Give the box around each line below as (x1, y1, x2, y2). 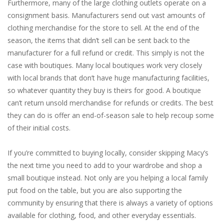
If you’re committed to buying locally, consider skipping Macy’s (7, 148, 208, 158)
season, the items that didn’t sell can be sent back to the (7, 35, 190, 45)
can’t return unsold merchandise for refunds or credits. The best (7, 98, 213, 108)
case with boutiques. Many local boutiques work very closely (7, 60, 202, 70)
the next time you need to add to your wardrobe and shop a (7, 160, 202, 170)
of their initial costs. (7, 123, 72, 133)
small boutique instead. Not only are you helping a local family (7, 173, 208, 183)
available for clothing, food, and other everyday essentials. (7, 210, 196, 220)
